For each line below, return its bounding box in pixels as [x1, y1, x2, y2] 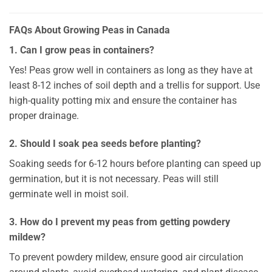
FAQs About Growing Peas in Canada [9, 24, 170, 36]
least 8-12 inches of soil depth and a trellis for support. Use [9, 80, 260, 92]
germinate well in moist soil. [9, 188, 129, 200]
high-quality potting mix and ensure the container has [9, 95, 237, 107]
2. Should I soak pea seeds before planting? [9, 138, 201, 150]
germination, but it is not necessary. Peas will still [9, 173, 219, 185]
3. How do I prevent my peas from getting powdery [9, 216, 230, 228]
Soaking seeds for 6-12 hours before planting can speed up [9, 158, 261, 170]
